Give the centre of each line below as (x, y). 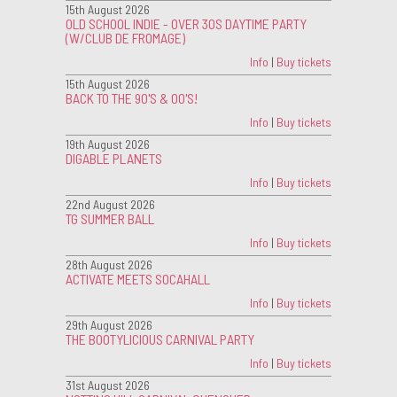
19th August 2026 (108, 144)
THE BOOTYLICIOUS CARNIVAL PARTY (160, 339)
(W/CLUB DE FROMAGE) (125, 37)
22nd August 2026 (110, 204)
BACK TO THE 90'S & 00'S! (132, 97)
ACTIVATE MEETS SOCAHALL (138, 278)
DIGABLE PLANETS (114, 158)
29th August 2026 (109, 324)
